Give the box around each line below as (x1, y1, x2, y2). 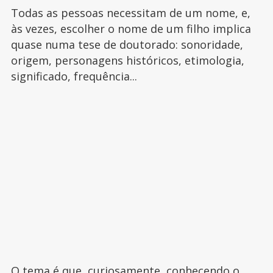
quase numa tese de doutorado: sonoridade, (10, 37, 243, 52)
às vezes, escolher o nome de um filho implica (10, 21, 251, 37)
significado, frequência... (10, 69, 140, 84)
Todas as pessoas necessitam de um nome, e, (10, 5, 250, 21)
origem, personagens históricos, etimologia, (10, 53, 244, 68)
